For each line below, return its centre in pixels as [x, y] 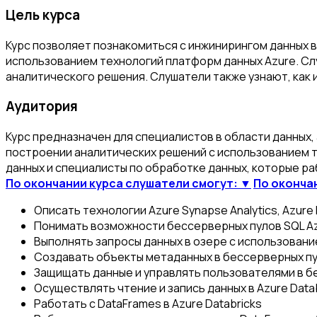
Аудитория [42, 106]
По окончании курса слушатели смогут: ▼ [128, 184]
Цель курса [43, 15]
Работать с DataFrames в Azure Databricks [148, 304]
